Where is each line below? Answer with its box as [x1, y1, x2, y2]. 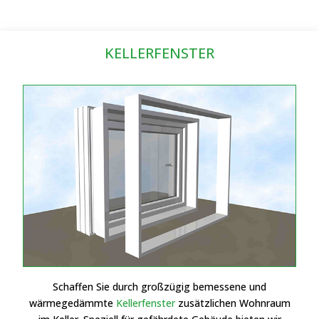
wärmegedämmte [28, 296, 116, 310]
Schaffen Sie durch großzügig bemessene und [53, 280, 266, 294]
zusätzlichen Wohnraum [174, 296, 291, 310]
